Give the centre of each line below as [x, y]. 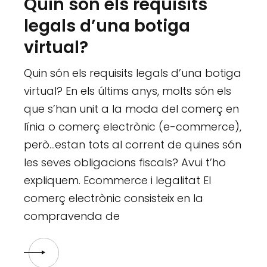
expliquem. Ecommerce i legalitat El [118, 180]
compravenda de [72, 216]
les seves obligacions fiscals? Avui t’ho [125, 162]
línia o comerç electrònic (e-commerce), [133, 126]
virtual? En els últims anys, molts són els [128, 91]
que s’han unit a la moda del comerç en [132, 108]
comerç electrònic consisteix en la [114, 198]
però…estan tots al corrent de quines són [133, 144]
